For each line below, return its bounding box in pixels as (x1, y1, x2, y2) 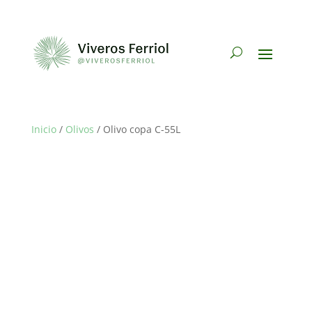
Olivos (65, 123, 94, 136)
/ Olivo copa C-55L (93, 123, 180, 136)
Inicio (31, 123, 56, 136)
